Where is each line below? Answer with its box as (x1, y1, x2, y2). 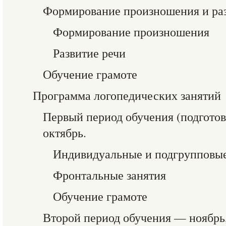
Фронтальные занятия (53, 167, 166, 183)
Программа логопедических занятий (33, 87, 221, 103)
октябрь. (43, 125, 86, 141)
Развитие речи (53, 45, 126, 61)
